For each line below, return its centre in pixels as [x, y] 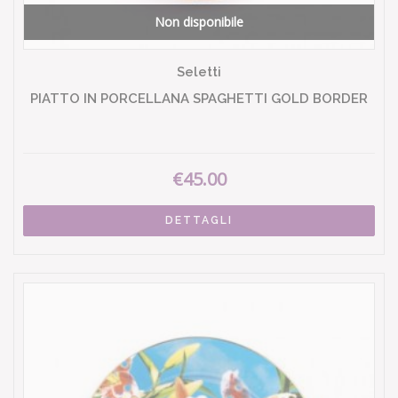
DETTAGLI [199, 220]
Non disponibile [199, 22]
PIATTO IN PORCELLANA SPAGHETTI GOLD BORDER [199, 99]
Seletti [199, 72]
